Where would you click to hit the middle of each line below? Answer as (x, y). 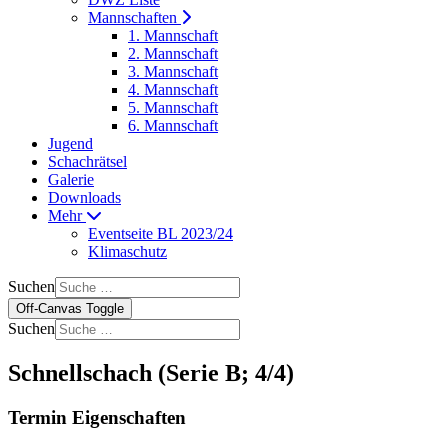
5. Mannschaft (173, 107)
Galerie (71, 179)
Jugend (70, 143)
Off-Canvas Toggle (70, 308)
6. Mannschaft (173, 125)
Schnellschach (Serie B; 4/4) (151, 372)
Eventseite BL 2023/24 (160, 233)
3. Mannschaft (173, 71)
